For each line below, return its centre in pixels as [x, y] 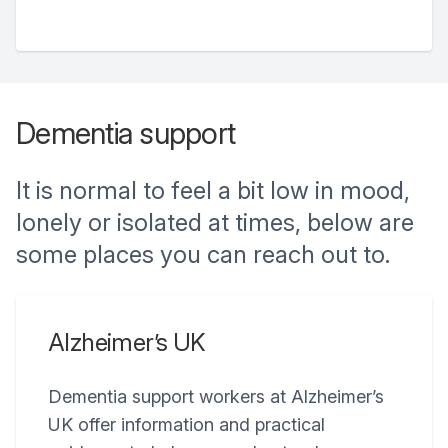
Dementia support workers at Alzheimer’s [216, 396]
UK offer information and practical [186, 424]
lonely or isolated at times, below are [215, 222]
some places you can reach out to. [203, 254]
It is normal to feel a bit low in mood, [213, 190]
